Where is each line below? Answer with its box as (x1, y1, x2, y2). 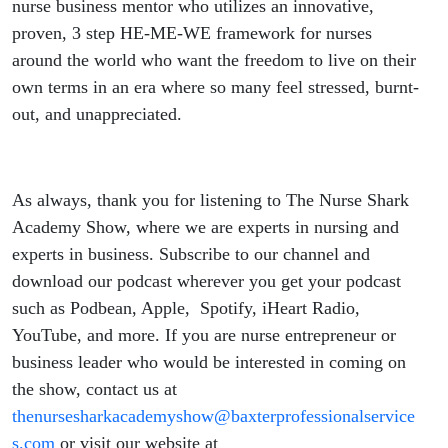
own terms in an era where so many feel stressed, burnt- (12, 76, 419, 97)
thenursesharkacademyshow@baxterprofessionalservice (12, 405, 415, 426)
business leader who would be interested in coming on (12, 351, 406, 372)
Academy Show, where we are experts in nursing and (12, 216, 399, 237)
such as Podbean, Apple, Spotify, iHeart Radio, (12, 297, 360, 318)
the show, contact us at (12, 378, 177, 399)
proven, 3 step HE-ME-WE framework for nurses (12, 22, 372, 43)
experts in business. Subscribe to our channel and (12, 243, 370, 264)
